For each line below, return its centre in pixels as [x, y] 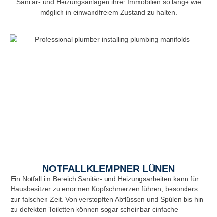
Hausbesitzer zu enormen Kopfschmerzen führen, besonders [104, 189]
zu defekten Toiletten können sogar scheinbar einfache [95, 209]
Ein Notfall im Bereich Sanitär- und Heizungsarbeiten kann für [105, 178]
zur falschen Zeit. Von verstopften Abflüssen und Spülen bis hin [107, 199]
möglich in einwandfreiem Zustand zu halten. [108, 12]
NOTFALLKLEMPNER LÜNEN [108, 168]
